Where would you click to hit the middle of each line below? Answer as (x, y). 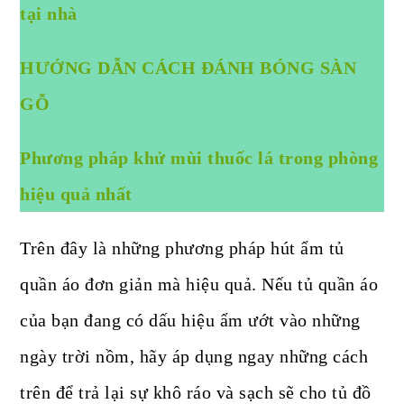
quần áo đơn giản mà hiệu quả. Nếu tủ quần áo (199, 285)
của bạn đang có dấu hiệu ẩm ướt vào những (190, 321)
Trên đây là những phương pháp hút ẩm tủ (182, 248)
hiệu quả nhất (76, 194)
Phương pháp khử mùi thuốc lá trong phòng (199, 158)
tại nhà (49, 14)
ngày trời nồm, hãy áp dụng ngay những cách (194, 357)
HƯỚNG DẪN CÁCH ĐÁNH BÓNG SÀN (188, 68)
